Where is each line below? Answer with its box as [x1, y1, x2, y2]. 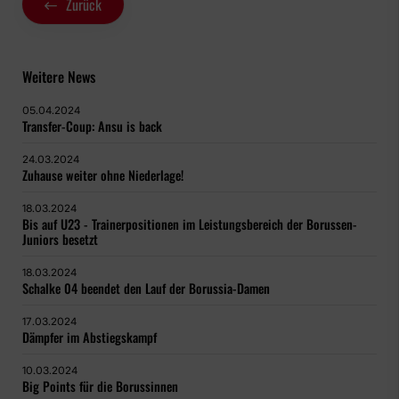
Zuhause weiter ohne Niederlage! [22, 166, 183, 185]
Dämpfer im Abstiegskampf [22, 328, 157, 347]
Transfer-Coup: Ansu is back [22, 117, 162, 136]
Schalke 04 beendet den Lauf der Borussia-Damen [22, 279, 270, 298]
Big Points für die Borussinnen [22, 377, 178, 396]
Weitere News [22, 66, 95, 88]
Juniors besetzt [22, 230, 98, 249]
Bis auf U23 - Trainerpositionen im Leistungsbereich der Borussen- [22, 215, 357, 234]
